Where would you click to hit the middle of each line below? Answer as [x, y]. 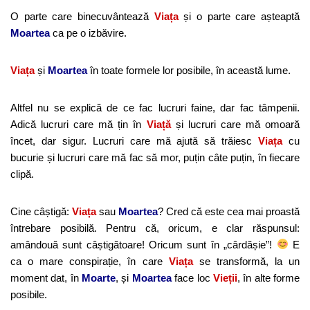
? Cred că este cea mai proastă [229, 211]
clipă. [22, 174]
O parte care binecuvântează [82, 16]
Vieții [225, 277]
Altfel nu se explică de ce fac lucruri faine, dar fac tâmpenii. [155, 107]
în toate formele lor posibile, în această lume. [189, 70]
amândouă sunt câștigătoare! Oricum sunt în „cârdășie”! [144, 244]
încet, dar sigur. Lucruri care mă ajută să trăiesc [135, 140]
